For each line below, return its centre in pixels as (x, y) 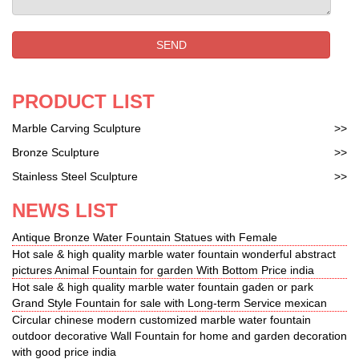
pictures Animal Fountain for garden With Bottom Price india (163, 270)
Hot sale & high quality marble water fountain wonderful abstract (174, 254)
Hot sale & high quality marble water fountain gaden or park (163, 286)
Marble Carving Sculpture (77, 128)
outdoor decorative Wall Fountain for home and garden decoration (179, 335)
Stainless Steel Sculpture (75, 176)
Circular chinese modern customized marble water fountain (161, 319)
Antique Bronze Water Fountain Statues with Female (145, 237)
